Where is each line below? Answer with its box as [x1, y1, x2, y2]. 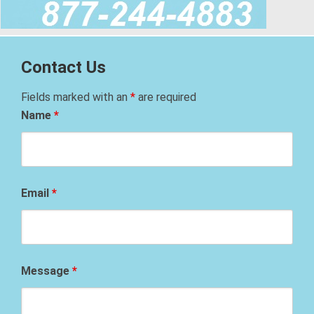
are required [135, 90, 196, 104]
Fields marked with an [21, 90, 130, 104]
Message [21, 264, 72, 278]
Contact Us [21, 57, 106, 78]
